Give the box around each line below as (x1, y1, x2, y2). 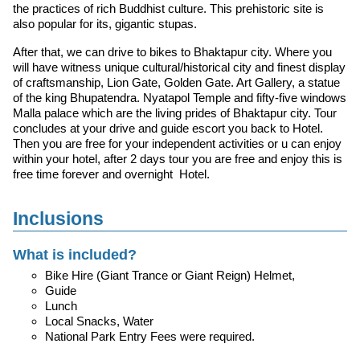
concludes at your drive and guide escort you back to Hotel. (13, 121, 323, 135)
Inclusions (13, 208, 104, 229)
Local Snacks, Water (45, 314, 153, 328)
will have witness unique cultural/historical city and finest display (13, 59, 346, 74)
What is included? (13, 247, 137, 264)
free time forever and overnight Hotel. (13, 166, 210, 181)
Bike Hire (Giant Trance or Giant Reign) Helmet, (45, 268, 298, 282)
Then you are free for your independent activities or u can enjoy (13, 136, 342, 150)
